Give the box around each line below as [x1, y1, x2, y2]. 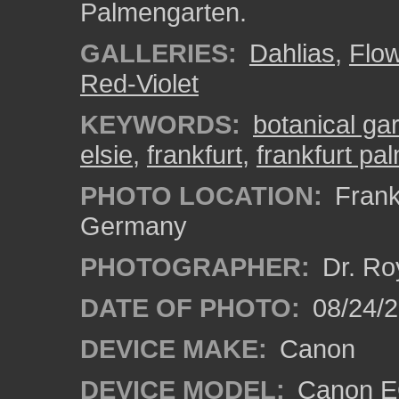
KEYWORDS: [80, 110, 240, 139]
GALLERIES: [80, 38, 237, 68]
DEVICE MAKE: [80, 334, 267, 363]
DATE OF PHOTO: [80, 293, 300, 322]
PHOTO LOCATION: [80, 181, 322, 210]
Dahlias [249, 38, 335, 68]
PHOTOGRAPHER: [80, 252, 310, 281]
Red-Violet [80, 69, 199, 98]
